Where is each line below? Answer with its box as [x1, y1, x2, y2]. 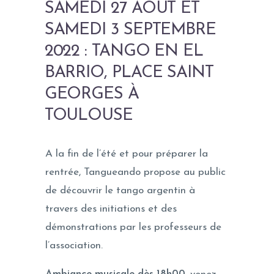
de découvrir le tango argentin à [45, 185, 195, 196]
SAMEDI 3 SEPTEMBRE [44, 21, 217, 39]
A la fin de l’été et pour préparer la [45, 149, 208, 160]
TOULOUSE [44, 107, 133, 124]
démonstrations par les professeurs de [45, 222, 221, 233]
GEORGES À [44, 86, 139, 103]
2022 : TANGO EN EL [44, 43, 204, 60]
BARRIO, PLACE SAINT [44, 64, 213, 81]
